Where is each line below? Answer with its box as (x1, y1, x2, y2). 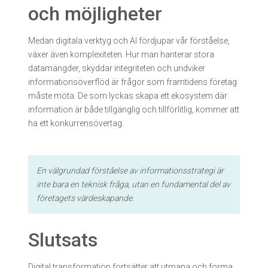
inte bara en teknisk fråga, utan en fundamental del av (36, 179, 230, 189)
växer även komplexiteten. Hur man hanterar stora (28, 49, 214, 59)
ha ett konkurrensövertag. (28, 118, 124, 128)
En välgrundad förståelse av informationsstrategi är (36, 165, 224, 175)
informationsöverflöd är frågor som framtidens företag (28, 77, 237, 87)
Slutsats (28, 228, 98, 251)
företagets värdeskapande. (36, 193, 134, 203)
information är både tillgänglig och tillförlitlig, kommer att (28, 104, 239, 114)
